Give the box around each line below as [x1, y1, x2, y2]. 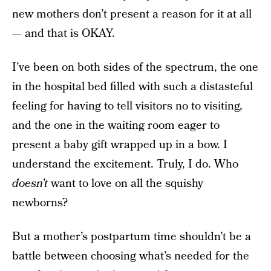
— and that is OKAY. [12, 25, 115, 42]
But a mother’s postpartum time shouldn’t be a [12, 229, 251, 245]
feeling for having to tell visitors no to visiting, [12, 98, 243, 114]
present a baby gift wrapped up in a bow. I [12, 137, 227, 153]
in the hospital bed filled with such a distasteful [12, 79, 253, 95]
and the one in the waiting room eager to [12, 117, 220, 134]
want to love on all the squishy [48, 175, 203, 192]
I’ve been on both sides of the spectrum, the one [12, 59, 258, 76]
